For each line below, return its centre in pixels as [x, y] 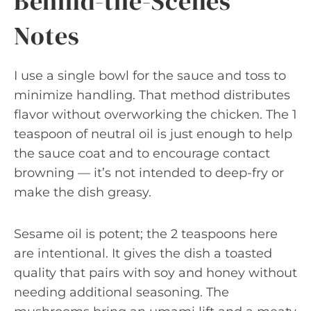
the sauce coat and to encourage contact [142, 153]
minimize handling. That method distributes [152, 95]
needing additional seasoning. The [121, 292]
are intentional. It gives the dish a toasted [143, 253]
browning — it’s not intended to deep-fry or [149, 173]
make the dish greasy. [83, 192]
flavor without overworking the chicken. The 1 [155, 115]
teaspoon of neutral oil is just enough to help [153, 134]
